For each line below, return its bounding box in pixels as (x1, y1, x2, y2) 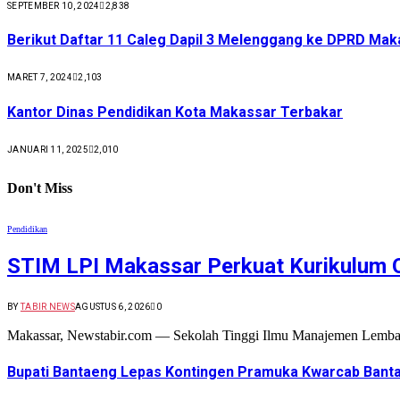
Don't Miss (7, 179, 72, 196)
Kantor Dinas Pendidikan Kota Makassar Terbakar (7, 103, 343, 121)
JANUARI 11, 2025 (7, 144, 88, 154)
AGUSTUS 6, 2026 (74, 302, 151, 312)
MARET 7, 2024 (7, 72, 72, 83)
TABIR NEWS (20, 302, 75, 312)
